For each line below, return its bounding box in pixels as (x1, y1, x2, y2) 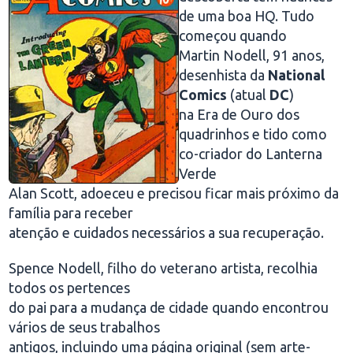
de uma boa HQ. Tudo (179, 8, 315, 24)
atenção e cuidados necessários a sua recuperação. (9, 225, 325, 240)
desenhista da (179, 67, 269, 83)
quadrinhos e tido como (179, 126, 328, 142)
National (268, 67, 325, 83)
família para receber (9, 205, 134, 221)
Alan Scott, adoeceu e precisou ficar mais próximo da (9, 185, 340, 201)
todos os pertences (9, 280, 131, 295)
